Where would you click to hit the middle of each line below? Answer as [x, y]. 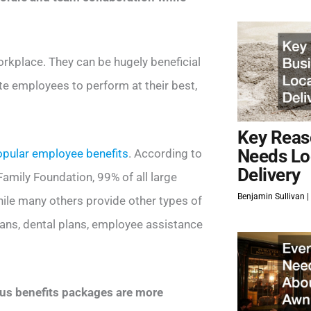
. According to [165, 153]
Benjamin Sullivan [272, 197]
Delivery [269, 175]
